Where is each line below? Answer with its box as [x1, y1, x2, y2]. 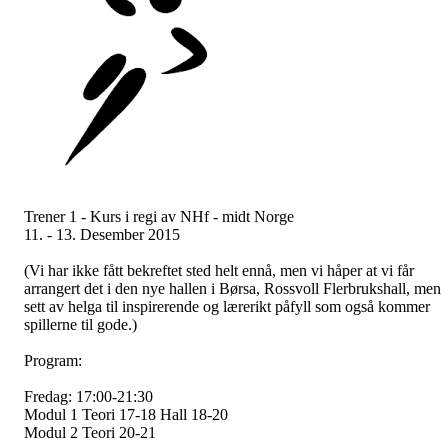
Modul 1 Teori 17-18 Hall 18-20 [24, 406, 228, 424]
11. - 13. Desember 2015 [24, 226, 180, 244]
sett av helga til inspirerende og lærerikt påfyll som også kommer [24, 298, 430, 316]
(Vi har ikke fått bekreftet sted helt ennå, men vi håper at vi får [24, 262, 414, 280]
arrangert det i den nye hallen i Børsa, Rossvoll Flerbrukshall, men [24, 280, 441, 298]
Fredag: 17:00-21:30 [24, 388, 153, 406]
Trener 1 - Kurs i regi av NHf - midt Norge [24, 208, 294, 226]
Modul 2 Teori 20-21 [24, 424, 156, 442]
